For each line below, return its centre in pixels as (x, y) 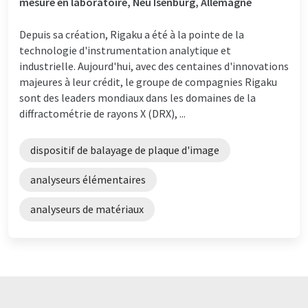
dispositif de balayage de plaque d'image (125, 150)
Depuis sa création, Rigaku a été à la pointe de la (132, 34)
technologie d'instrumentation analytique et (125, 50)
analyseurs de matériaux (87, 209)
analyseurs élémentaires (88, 179)
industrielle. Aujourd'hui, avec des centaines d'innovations (154, 66)
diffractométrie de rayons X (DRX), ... (102, 113)
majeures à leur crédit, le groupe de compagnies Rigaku (148, 81)
